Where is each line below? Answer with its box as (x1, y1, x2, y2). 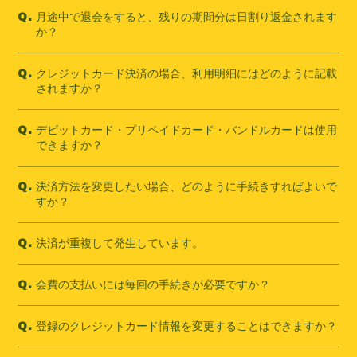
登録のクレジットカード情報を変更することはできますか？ (36, 319, 338, 332)
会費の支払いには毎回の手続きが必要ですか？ (36, 277, 271, 291)
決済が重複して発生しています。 (36, 236, 204, 249)
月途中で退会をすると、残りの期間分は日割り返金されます (36, 10, 338, 23)
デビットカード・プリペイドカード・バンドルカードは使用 (36, 123, 338, 136)
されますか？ (36, 81, 104, 95)
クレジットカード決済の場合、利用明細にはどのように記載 (36, 66, 338, 80)
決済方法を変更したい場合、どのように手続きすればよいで (36, 179, 338, 193)
